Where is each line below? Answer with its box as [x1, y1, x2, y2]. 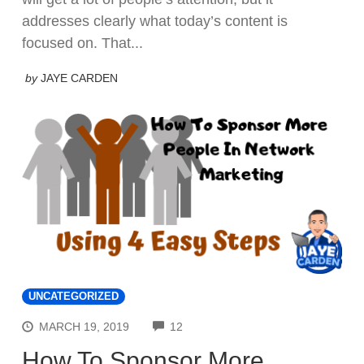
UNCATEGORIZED [28, 290, 119, 302]
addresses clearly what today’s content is [22, 12, 288, 29]
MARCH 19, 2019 [39, 319, 130, 333]
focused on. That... [22, 34, 143, 51]
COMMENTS [182, 318, 249, 331]
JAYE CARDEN [41, 71, 118, 84]
